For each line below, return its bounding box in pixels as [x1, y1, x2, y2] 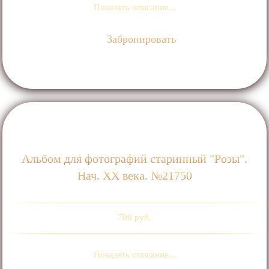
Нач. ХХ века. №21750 [77, 169, 192, 183]
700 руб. [118, 213, 151, 223]
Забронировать [104, 33, 177, 45]
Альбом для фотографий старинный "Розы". [22, 152, 247, 166]
